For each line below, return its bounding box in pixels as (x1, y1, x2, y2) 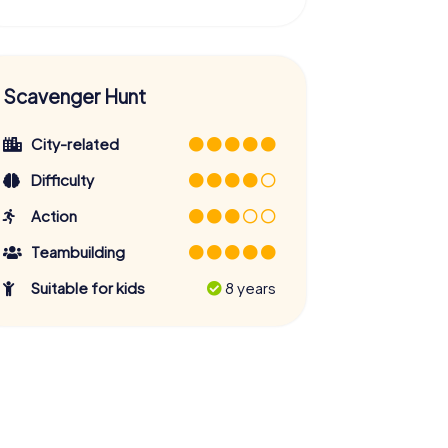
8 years (221, 277, 276, 297)
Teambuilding (31, 241, 126, 261)
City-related (31, 133, 120, 153)
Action (31, 205, 78, 225)
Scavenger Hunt (2, 83, 146, 108)
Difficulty (31, 169, 95, 189)
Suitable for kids (31, 277, 146, 297)
